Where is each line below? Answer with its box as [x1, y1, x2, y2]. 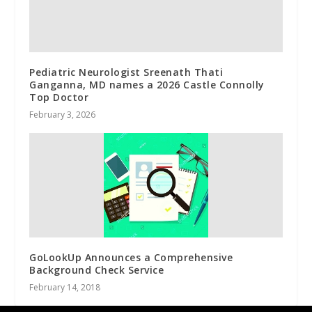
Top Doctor [29, 91, 89, 104]
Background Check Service [29, 263, 164, 277]
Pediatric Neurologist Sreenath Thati [29, 65, 224, 79]
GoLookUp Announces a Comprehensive [29, 251, 233, 265]
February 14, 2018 [29, 281, 101, 294]
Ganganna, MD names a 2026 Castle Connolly [29, 78, 265, 92]
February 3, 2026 [29, 109, 96, 121]
